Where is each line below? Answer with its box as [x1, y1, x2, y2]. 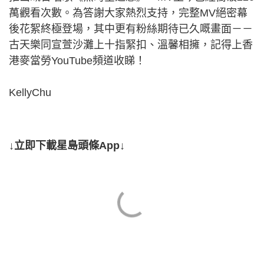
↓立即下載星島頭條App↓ [9, 139, 125, 151]
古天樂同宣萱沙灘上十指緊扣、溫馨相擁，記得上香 [9, 38, 253, 51]
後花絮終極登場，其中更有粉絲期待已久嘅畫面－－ [9, 22, 253, 35]
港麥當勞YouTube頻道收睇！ [9, 54, 146, 67]
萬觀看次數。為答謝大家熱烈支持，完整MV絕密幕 [9, 6, 247, 19]
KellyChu [9, 86, 51, 98]
